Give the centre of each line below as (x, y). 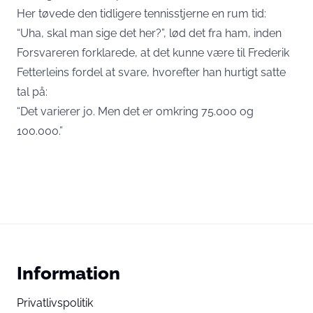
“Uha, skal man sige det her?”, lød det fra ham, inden (149, 33)
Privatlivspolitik (55, 303)
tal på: (32, 92)
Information (68, 272)
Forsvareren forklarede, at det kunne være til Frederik (153, 52)
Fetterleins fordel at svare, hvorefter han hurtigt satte (151, 72)
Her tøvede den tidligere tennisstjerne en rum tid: (141, 13)
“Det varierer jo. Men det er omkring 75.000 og (135, 111)
